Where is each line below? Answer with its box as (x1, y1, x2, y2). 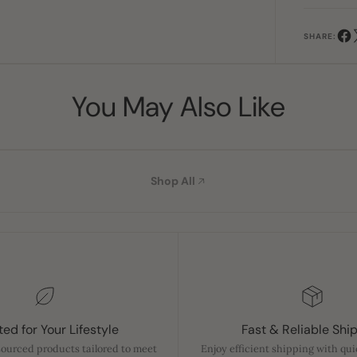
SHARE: (303, 31, 336, 42)
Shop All (150, 173, 195, 188)
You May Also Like (72, 88, 285, 125)
